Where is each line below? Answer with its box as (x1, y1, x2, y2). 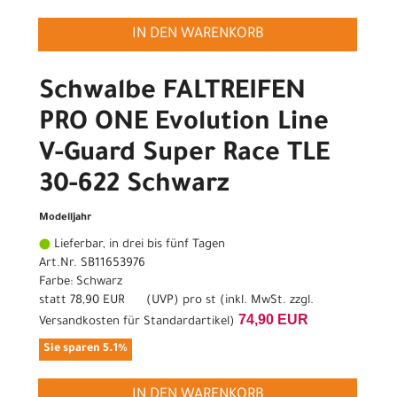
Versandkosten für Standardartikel (39, 315, 230, 330)
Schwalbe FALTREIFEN (39, 79, 306, 108)
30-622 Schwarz (39, 172, 230, 201)
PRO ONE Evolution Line (39, 110, 329, 139)
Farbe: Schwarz (39, 276, 122, 290)
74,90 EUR (238, 312, 308, 328)
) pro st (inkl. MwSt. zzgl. (174, 294, 314, 308)
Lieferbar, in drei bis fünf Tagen (51, 238, 225, 253)
